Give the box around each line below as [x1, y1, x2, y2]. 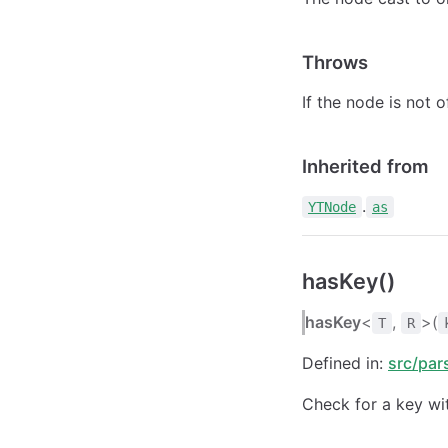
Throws [302, 50, 368, 73]
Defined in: [302, 352, 388, 373]
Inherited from [302, 154, 429, 177]
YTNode [308, 198, 356, 215]
